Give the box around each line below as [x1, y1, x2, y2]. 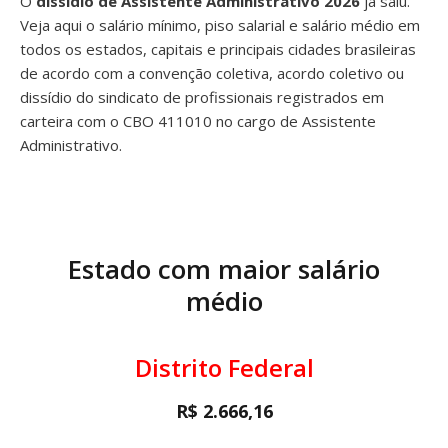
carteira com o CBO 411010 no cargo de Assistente [20, 111, 376, 131]
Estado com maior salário [68, 251, 380, 287]
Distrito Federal [134, 351, 314, 384]
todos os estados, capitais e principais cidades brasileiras [20, 39, 416, 59]
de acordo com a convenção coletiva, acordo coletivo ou [20, 63, 404, 83]
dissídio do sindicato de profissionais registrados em [20, 87, 384, 107]
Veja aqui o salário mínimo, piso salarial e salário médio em [20, 15, 420, 35]
